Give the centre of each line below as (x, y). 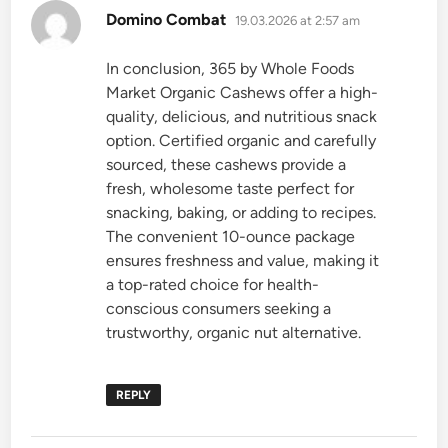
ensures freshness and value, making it (243, 260)
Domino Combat (166, 19)
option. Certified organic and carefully (241, 140)
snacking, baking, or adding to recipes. (241, 212)
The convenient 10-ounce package (231, 236)
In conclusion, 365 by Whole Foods (230, 68)
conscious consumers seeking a (219, 308)
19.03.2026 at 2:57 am (298, 20)
